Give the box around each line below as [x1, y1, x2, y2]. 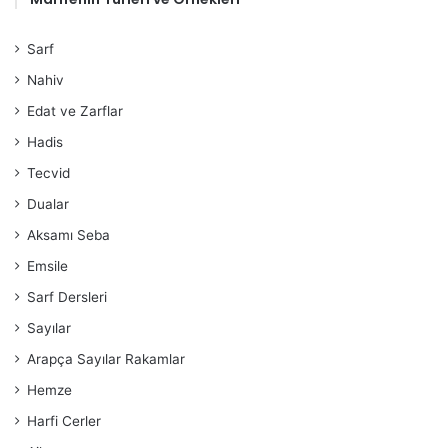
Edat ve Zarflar [27, 103, 123, 119]
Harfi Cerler [27, 413, 101, 429]
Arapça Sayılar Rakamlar [27, 351, 185, 367]
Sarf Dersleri [27, 289, 107, 305]
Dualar [27, 196, 69, 212]
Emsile [27, 258, 68, 274]
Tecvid [27, 165, 70, 181]
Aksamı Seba [27, 227, 110, 243]
